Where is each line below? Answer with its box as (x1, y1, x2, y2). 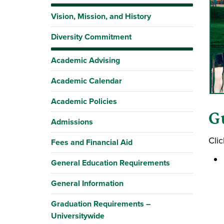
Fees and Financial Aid (51, 136, 132, 148)
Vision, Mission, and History (51, 10, 151, 22)
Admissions (51, 116, 93, 127)
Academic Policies (51, 95, 117, 107)
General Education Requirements (51, 157, 170, 168)
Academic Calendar (51, 75, 122, 86)
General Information (51, 177, 123, 189)
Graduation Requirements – (51, 198, 150, 209)
